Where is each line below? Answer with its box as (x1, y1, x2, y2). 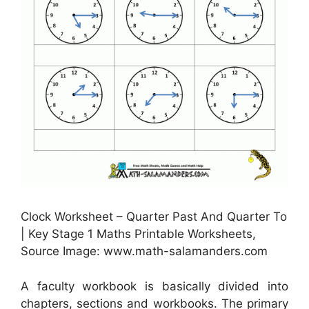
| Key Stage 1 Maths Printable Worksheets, (21, 227, 256, 241)
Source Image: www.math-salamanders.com (21, 244, 268, 259)
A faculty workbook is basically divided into (21, 279, 288, 293)
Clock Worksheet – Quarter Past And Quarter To (21, 210, 287, 224)
